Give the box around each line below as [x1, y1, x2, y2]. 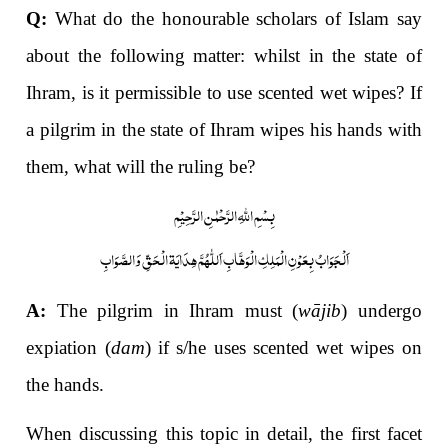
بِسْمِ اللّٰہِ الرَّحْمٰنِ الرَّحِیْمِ [173, 198, 275, 231]
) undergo [341, 299, 422, 321]
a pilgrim [26, 119, 96, 141]
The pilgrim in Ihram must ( [46, 299, 299, 321]
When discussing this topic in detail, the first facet [26, 422, 422, 444]
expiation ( [26, 336, 111, 358]
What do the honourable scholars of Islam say [47, 8, 422, 30]
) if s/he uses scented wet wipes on [144, 336, 422, 358]
